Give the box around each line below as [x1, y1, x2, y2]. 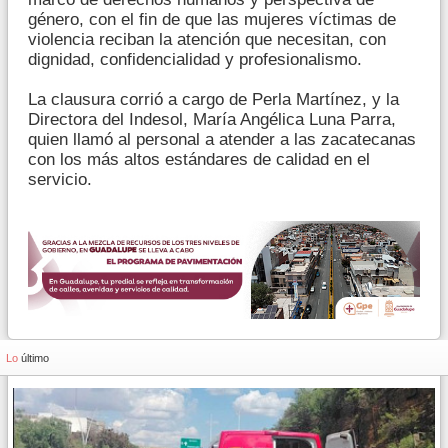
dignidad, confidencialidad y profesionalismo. [28, 49, 362, 69]
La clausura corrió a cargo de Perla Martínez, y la [28, 89, 399, 109]
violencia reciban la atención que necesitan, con [28, 29, 386, 49]
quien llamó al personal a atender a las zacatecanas [28, 129, 416, 149]
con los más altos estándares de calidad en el [28, 149, 370, 169]
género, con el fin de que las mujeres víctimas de [28, 9, 396, 29]
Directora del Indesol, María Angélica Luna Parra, [28, 109, 396, 129]
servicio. [28, 169, 92, 189]
